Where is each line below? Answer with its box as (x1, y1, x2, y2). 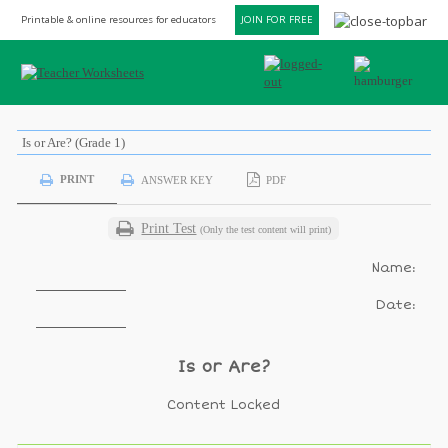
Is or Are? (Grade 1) (21, 135, 125, 150)
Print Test (141, 221, 197, 236)
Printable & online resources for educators (21, 13, 216, 26)
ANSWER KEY (140, 173, 213, 186)
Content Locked (167, 397, 281, 413)
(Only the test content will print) (200, 224, 332, 235)
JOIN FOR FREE (241, 13, 313, 26)
